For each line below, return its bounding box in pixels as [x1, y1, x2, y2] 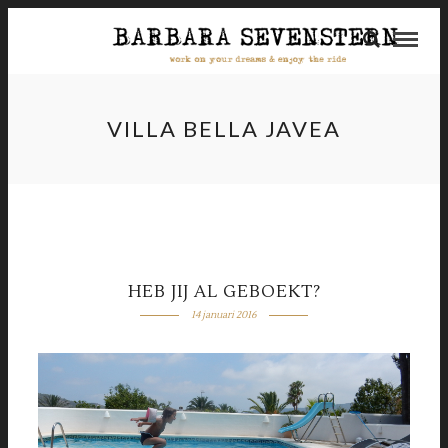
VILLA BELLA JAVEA [107, 115, 341, 142]
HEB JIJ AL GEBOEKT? [127, 281, 321, 303]
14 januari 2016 [190, 308, 257, 321]
